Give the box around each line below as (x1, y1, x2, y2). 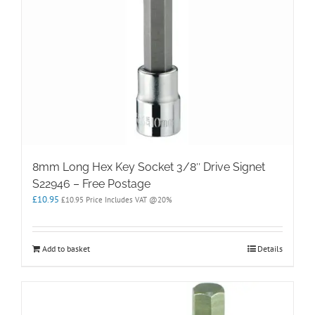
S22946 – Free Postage (32, 176, 150, 191)
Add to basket (42, 243, 90, 254)
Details (257, 243, 283, 254)
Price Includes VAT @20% (84, 194, 172, 205)
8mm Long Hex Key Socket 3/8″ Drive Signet (32, 160, 265, 174)
